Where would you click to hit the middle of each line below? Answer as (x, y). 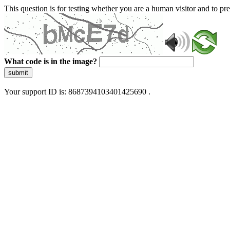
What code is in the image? (51, 61)
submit (18, 73)
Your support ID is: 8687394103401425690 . (77, 92)
